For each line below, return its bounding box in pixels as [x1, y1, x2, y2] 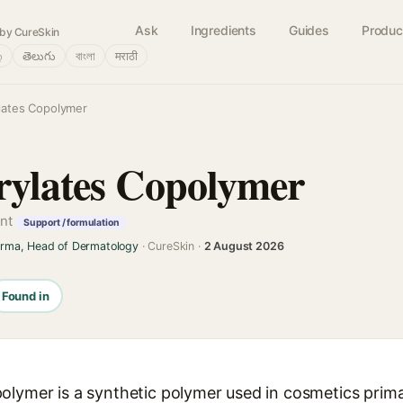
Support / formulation [22, 217, 120, 228]
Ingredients [190, 22, 256, 38]
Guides [288, 22, 329, 38]
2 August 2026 [203, 239, 284, 253]
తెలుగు [22, 49, 56, 63]
